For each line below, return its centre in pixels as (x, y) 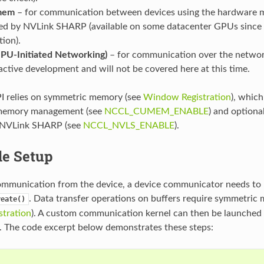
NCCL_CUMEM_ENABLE (156, 112)
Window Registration (187, 98)
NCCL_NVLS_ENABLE (128, 126)
